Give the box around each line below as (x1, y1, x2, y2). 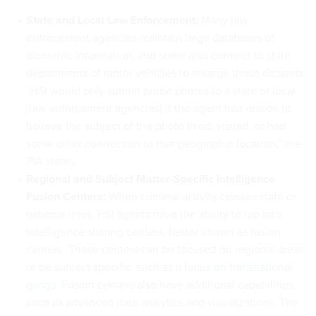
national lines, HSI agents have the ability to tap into (25, 205, 281, 222)
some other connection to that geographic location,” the (25, 135, 301, 152)
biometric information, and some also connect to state (25, 47, 291, 63)
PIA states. (25, 152, 78, 169)
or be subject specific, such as (25, 258, 173, 275)
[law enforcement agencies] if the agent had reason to (25, 99, 291, 116)
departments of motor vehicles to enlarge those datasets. (25, 64, 306, 81)
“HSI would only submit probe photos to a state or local (25, 82, 296, 99)
